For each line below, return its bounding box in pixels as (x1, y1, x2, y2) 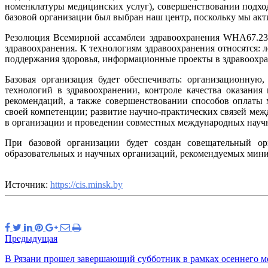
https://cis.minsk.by (50, 179, 123, 190)
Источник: (5, 179, 50, 190)
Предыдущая (5, 233, 57, 243)
